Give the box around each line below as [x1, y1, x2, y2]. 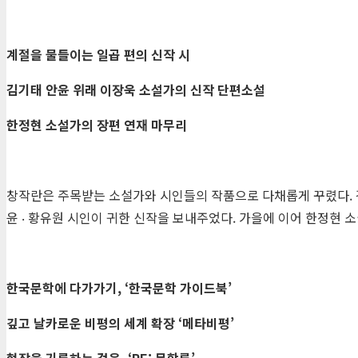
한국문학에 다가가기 [6, 277, 117, 297]
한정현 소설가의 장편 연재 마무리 [6, 114, 187, 134]
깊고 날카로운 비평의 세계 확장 [6, 312, 178, 332]
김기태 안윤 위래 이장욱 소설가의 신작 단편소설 [6, 79, 265, 99]
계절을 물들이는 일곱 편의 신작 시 [6, 44, 190, 64]
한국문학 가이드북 [129, 277, 228, 297]
